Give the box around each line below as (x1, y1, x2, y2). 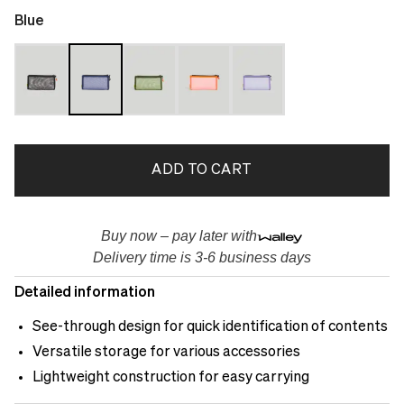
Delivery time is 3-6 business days (93, 250, 311, 266)
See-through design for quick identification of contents (32, 320, 388, 335)
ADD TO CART (151, 163, 252, 179)
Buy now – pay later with (101, 228, 258, 244)
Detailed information (14, 286, 155, 301)
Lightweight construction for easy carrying (32, 371, 309, 386)
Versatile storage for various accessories (32, 345, 300, 361)
